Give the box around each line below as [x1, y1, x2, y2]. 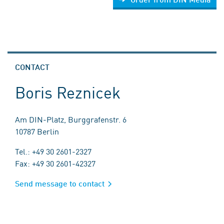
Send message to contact [15, 178, 104, 188]
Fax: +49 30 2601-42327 [15, 157, 95, 169]
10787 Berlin [15, 125, 59, 137]
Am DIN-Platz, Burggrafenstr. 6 [15, 113, 126, 125]
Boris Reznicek [15, 80, 121, 103]
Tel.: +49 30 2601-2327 [15, 145, 91, 157]
